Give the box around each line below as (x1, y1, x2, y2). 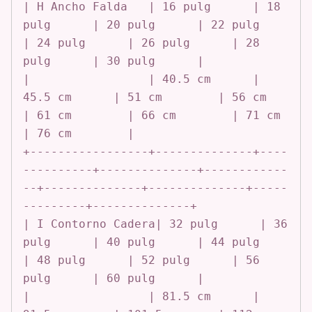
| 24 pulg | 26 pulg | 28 (23, 36, 260, 49)
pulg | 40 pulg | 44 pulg (23, 235, 260, 249)
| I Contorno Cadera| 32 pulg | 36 (23, 217, 288, 231)
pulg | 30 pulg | (23, 54, 204, 68)
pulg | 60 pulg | (23, 271, 204, 285)
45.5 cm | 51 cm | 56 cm (23, 90, 267, 104)
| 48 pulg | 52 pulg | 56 (23, 253, 260, 267)
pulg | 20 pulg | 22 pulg (23, 17, 260, 31)
